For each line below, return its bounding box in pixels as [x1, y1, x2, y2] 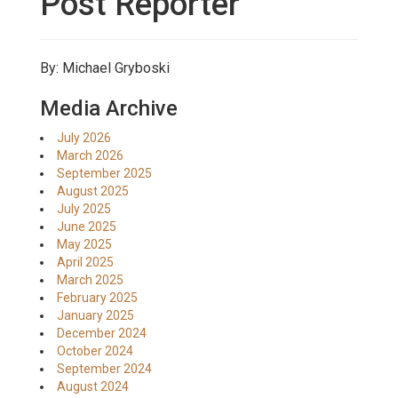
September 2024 [57, 362, 152, 376]
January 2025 [57, 308, 134, 322]
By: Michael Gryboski [40, 60, 170, 76]
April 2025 [57, 255, 114, 269]
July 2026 [57, 131, 111, 145]
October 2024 [57, 344, 133, 358]
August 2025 [57, 184, 129, 198]
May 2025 [57, 237, 112, 251]
